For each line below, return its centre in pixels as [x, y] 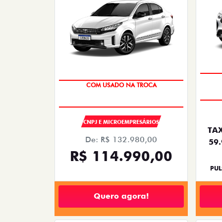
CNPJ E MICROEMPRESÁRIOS [121, 122]
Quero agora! [121, 196]
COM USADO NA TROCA [121, 85]
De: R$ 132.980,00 [121, 139]
